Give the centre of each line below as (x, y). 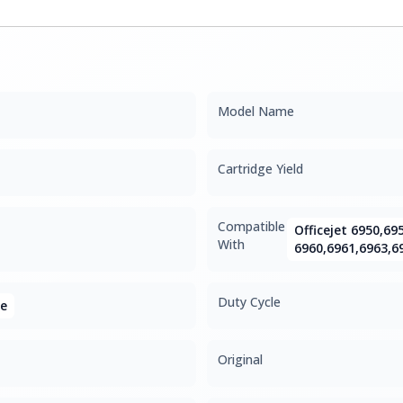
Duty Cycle (249, 302)
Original (240, 359)
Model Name (256, 111)
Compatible (251, 226)
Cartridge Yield (260, 169)
